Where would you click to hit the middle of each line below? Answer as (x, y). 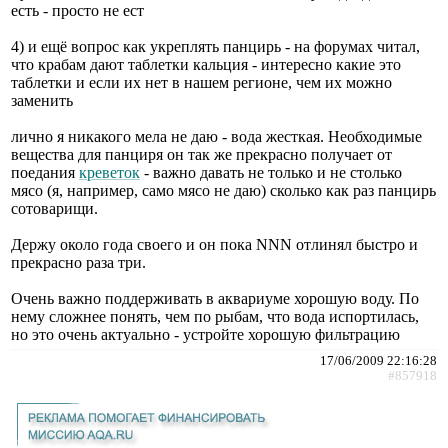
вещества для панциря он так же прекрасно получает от (201, 154)
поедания (45, 172)
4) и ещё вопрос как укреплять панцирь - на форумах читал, (215, 46)
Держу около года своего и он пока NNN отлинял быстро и (214, 244)
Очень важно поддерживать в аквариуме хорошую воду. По (215, 298)
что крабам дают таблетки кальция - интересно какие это (206, 64)
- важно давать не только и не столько (271, 172)
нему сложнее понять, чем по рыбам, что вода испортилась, (215, 316)
